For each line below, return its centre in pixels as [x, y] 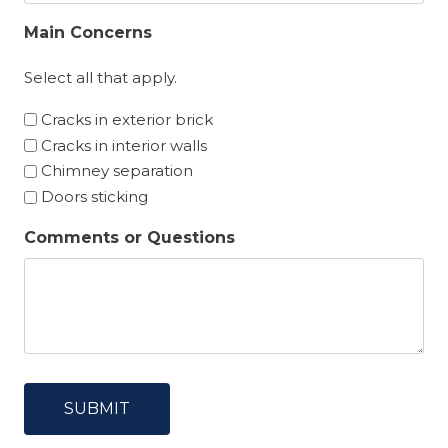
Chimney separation [117, 171]
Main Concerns [88, 32]
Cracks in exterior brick [127, 119]
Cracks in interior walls [124, 145]
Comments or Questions [129, 238]
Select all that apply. [100, 77]
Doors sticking [94, 197]
